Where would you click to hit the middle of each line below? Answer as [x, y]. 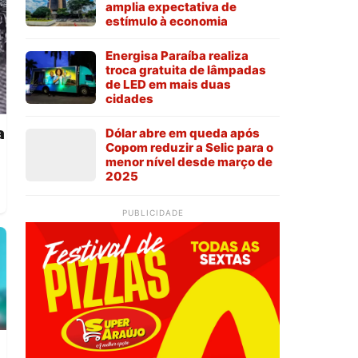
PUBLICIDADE [153, 213]
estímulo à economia [167, 22]
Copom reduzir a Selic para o [189, 148]
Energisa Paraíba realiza [177, 56]
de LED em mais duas [168, 85]
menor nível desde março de [189, 162]
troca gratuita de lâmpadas [186, 70]
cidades [129, 99]
